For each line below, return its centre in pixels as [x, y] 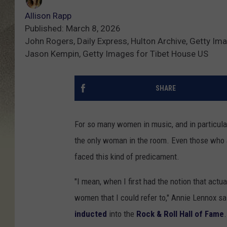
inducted [91, 214]
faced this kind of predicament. [127, 157]
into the [122, 214]
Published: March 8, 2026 [73, 29]
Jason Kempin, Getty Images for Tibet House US [117, 54]
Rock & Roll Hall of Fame [180, 214]
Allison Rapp [48, 16]
